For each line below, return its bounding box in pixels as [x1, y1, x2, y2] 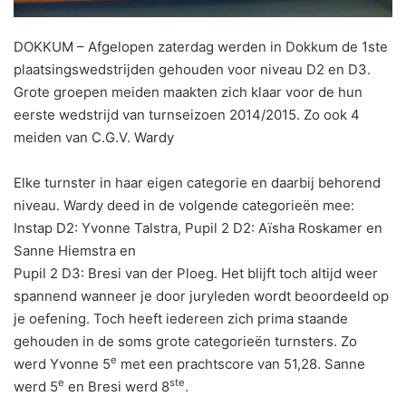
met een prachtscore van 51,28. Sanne [117, 354, 365, 372]
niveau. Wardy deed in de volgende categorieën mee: [14, 196, 354, 214]
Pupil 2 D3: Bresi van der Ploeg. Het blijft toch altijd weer [14, 264, 378, 282]
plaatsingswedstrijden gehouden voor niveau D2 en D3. [14, 60, 371, 78]
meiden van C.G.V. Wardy [14, 128, 174, 146]
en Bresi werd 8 [64, 377, 169, 395]
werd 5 [14, 377, 58, 395]
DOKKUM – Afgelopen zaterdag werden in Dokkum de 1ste [14, 37, 388, 55]
